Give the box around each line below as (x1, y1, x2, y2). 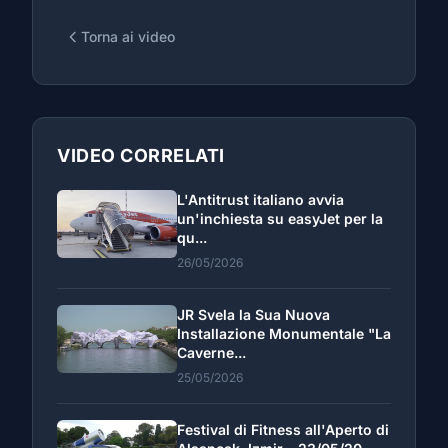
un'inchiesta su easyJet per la (177, 210, 383, 227)
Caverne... (177, 344, 246, 361)
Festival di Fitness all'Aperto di (177, 421, 389, 438)
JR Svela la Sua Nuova (177, 306, 330, 323)
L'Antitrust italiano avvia (177, 191, 344, 208)
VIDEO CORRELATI (57, 145, 225, 166)
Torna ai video (81, 28, 175, 45)
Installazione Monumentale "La (177, 325, 391, 342)
